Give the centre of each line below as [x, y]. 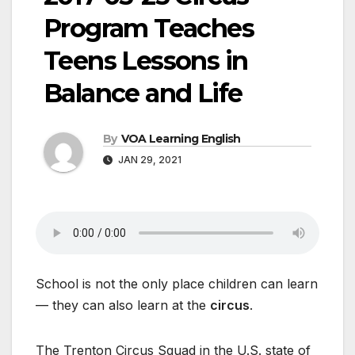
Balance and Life [143, 94]
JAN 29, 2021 [149, 160]
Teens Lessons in [146, 61]
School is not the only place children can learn [177, 284]
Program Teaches [149, 29]
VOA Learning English [181, 139]
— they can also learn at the [123, 305]
